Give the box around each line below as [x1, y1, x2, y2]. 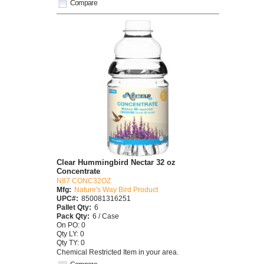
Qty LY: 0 [57, 229, 84, 237]
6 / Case [93, 212, 119, 220]
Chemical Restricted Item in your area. [57, 248, 179, 256]
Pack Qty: [57, 212, 90, 220]
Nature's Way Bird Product [74, 185, 158, 193]
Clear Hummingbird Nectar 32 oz [57, 157, 176, 167]
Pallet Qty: [57, 203, 91, 211]
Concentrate [57, 166, 100, 176]
